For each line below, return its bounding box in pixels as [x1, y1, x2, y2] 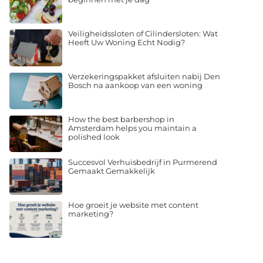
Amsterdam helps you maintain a [68, 123, 197, 133]
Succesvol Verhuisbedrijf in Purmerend [68, 157, 217, 167]
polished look [68, 132, 120, 142]
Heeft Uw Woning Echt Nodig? [68, 38, 185, 48]
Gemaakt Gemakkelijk [68, 166, 155, 176]
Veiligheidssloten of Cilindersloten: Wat [68, 29, 218, 39]
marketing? [68, 209, 113, 219]
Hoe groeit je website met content [68, 200, 198, 210]
